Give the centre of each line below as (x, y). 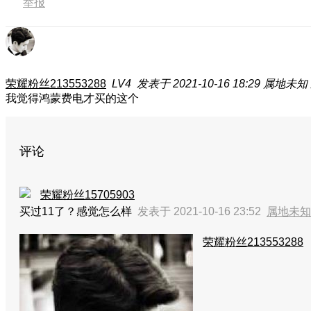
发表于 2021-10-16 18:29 (199, 84)
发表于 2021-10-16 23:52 (202, 211)
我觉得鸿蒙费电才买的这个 (72, 98)
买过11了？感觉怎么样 (78, 211)
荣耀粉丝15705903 (87, 195)
